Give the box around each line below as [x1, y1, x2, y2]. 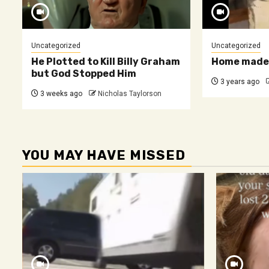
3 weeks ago [38, 89, 82, 98]
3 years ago [218, 77, 259, 86]
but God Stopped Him [31, 67, 136, 79]
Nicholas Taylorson [98, 89, 162, 98]
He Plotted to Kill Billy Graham [31, 55, 180, 67]
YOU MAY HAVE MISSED [22, 147, 186, 163]
